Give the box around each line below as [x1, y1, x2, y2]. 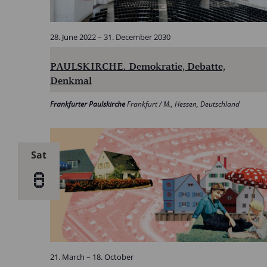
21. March [50, 251, 85, 262]
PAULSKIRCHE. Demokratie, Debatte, [50, 59, 225, 73]
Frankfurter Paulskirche [50, 98, 127, 109]
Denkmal [50, 73, 92, 87]
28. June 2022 [50, 31, 96, 42]
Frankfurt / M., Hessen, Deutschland [127, 98, 240, 109]
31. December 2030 [104, 31, 170, 42]
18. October [92, 251, 133, 262]
